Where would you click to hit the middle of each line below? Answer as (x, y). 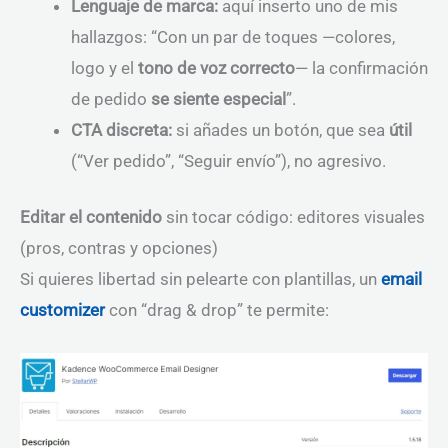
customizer (62, 310)
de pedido (111, 98)
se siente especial (218, 98)
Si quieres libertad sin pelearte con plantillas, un (200, 279)
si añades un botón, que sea (280, 129)
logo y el (104, 67)
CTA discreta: (121, 129)
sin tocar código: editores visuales (293, 217)
